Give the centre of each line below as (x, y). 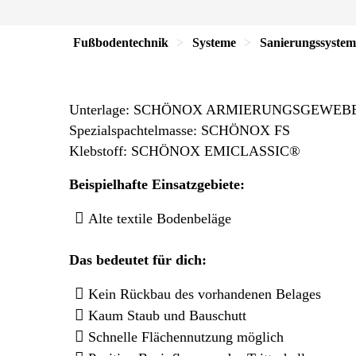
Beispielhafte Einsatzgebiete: (157, 184)
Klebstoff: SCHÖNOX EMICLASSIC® (185, 151)
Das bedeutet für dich (135, 260)
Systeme (214, 43)
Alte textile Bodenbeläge (160, 219)
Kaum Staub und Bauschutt (167, 315)
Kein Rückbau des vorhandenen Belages (205, 294)
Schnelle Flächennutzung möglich (186, 337)
